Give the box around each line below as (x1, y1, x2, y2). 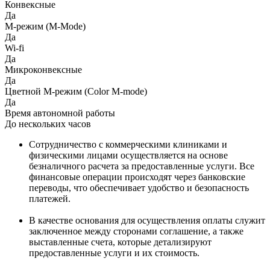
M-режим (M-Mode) (5, 21, 86, 31)
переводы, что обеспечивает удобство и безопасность (29, 183, 249, 193)
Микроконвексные (5, 64, 82, 75)
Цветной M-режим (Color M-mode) (5, 86, 147, 96)
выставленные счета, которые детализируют (29, 237, 212, 247)
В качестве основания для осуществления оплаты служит (29, 215, 265, 225)
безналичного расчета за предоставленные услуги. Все (29, 161, 254, 171)
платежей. (29, 193, 71, 204)
